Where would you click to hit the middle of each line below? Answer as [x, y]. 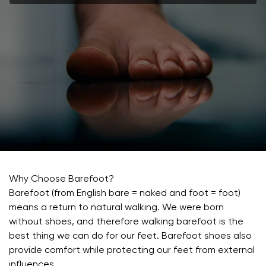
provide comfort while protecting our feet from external [132, 251]
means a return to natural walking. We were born [116, 208]
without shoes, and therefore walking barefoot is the [126, 222]
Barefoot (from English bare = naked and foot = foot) [125, 194]
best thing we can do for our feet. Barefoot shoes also [130, 237]
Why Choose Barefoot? [61, 180]
